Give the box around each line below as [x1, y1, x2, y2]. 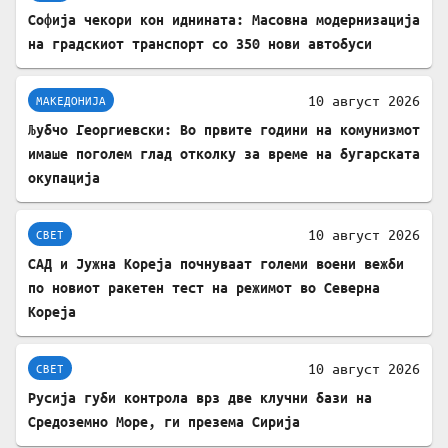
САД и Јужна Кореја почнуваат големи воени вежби [28, 255, 404, 273]
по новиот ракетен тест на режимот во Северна [28, 279, 380, 297]
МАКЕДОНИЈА [36, 91, 106, 108]
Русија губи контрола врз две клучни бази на [28, 389, 372, 407]
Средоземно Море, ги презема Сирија [28, 413, 300, 431]
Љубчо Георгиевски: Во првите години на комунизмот [28, 121, 420, 139]
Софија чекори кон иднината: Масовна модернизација [28, 11, 420, 29]
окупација [28, 169, 100, 187]
